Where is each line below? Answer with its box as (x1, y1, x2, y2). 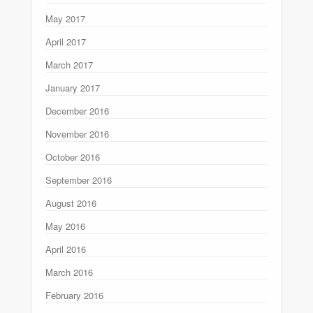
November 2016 (45, 126, 109, 140)
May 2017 (45, 11, 85, 25)
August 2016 (45, 196, 96, 210)
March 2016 (45, 265, 93, 279)
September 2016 (45, 173, 112, 187)
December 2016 (45, 103, 109, 117)
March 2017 (45, 57, 93, 71)
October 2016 (45, 150, 100, 163)
